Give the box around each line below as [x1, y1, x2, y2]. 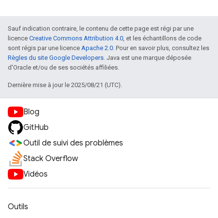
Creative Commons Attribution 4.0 [29, 35, 123, 42]
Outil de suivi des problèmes [23, 138, 123, 148]
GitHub [23, 123, 49, 132]
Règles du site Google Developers [8, 54, 104, 61]
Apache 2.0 [81, 44, 113, 52]
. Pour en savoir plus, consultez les [113, 44, 209, 52]
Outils [8, 202, 28, 212]
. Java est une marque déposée [104, 54, 191, 61]
